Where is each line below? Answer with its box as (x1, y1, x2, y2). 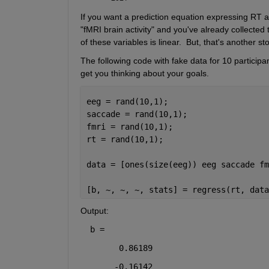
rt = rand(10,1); (86, 134, 163, 145)
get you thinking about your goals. (80, 68, 209, 79)
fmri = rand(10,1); (86, 122, 173, 132)
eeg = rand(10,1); (86, 97, 168, 107)
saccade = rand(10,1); (86, 109, 187, 119)
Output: (80, 206, 109, 216)
